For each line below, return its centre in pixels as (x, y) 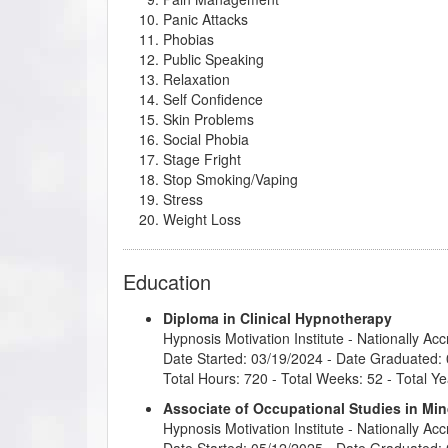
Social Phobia (206, 138)
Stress (183, 198)
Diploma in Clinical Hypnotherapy (277, 317)
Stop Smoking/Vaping (230, 178)
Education (167, 281)
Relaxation (196, 78)
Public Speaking (213, 58)
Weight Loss (202, 218)
